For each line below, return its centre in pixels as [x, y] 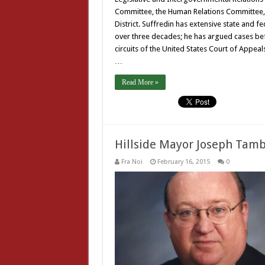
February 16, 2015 [183, 162]
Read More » [140, 82]
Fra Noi [132, 162]
